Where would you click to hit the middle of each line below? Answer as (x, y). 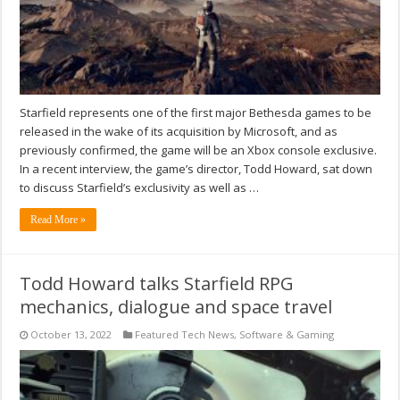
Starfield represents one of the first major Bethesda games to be (196, 113)
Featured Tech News (185, 335)
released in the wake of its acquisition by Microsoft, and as (179, 132)
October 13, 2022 (71, 335)
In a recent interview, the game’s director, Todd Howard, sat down (196, 169)
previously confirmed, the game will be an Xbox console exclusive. (199, 150)
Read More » (58, 220)
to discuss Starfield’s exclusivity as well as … (140, 188)
